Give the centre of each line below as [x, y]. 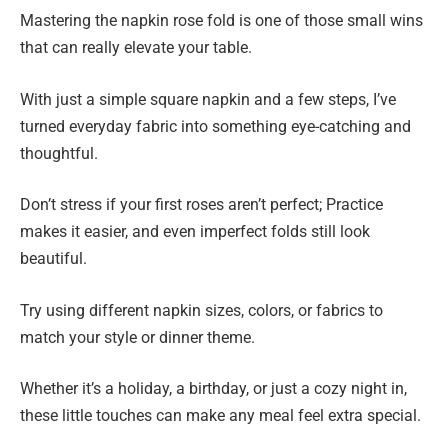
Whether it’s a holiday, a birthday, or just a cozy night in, [213, 389]
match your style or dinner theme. [137, 337]
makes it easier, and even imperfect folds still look [195, 232]
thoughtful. [59, 153]
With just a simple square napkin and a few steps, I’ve [208, 99]
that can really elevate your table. [136, 47]
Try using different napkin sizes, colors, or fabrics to [201, 310]
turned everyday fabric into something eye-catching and [215, 126]
